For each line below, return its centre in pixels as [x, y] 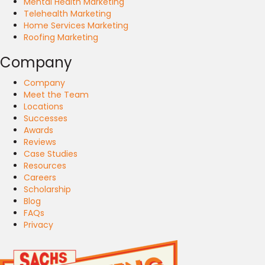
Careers [40, 177]
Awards [38, 130]
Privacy [38, 225]
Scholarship [47, 189]
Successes [46, 118]
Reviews [40, 142]
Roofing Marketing [61, 37]
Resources [45, 166]
